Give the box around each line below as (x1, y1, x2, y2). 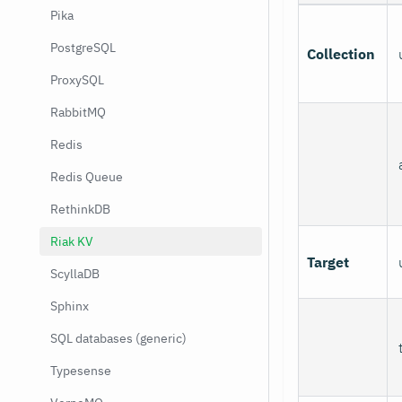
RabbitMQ (50, 104, 106, 120)
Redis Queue (50, 169, 123, 185)
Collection (307, 44, 376, 63)
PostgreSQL (50, 39, 116, 56)
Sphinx (50, 298, 89, 314)
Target (307, 252, 350, 271)
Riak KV (50, 233, 93, 249)
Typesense (50, 363, 111, 379)
